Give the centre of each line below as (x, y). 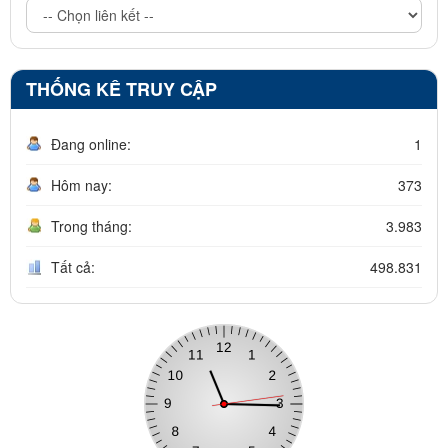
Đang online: (91, 143)
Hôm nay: (81, 184)
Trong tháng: (91, 225)
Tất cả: (73, 266)
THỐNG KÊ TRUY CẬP (121, 88)
